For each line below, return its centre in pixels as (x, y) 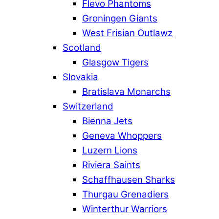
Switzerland (88, 107)
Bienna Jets (107, 121)
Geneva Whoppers (122, 136)
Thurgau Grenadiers (125, 195)
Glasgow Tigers (115, 63)
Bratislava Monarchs (126, 92)
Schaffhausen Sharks (129, 180)
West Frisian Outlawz (127, 33)
